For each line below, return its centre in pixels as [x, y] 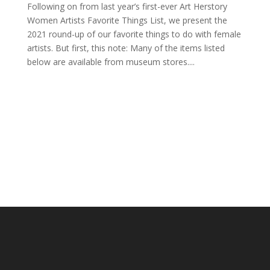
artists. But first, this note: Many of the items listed [126, 48]
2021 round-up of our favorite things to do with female [134, 34]
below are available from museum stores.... [111, 62]
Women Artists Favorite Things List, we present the [127, 20]
